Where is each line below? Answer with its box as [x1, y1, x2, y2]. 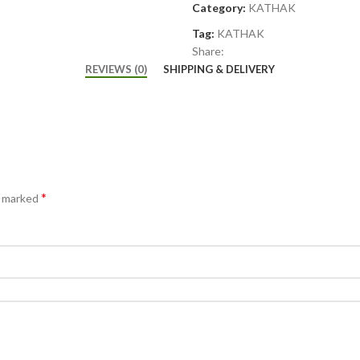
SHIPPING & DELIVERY [163, 63, 275, 76]
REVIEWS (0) [85, 63, 147, 76]
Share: [192, 44, 224, 58]
